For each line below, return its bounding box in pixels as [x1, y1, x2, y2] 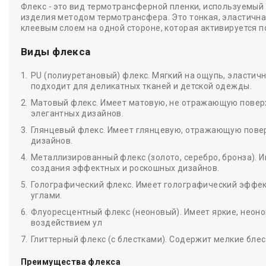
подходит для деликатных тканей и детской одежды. [30, 81, 252, 91]
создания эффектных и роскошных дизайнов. [30, 163, 220, 173]
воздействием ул [30, 218, 103, 227]
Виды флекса [21, 46, 91, 58]
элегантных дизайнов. [30, 109, 124, 118]
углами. [30, 191, 62, 200]
